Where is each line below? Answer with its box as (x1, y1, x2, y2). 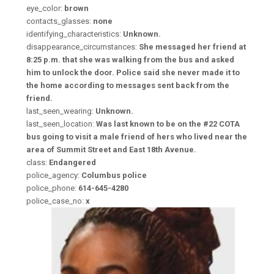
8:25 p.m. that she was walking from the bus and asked (26, 55, 234, 64)
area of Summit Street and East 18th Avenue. (26, 145, 196, 154)
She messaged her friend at (138, 42, 246, 51)
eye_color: (26, 4, 64, 13)
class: (26, 158, 49, 167)
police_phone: (26, 183, 78, 193)
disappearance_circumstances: (26, 42, 139, 51)
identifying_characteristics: (26, 29, 123, 39)
